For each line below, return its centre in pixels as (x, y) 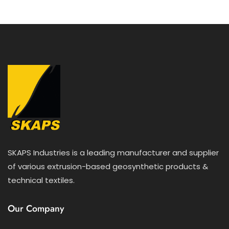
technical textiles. (41, 180)
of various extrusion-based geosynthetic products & (108, 166)
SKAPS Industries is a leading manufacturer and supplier (113, 152)
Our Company (36, 208)
